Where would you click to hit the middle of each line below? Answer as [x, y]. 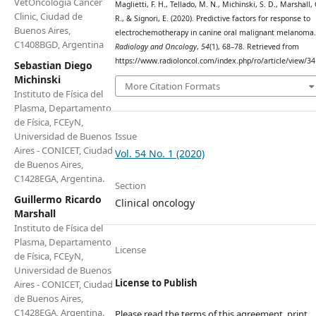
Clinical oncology [154, 202]
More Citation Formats [172, 86]
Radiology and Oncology [156, 47]
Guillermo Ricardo [57, 199]
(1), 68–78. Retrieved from [254, 47]
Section [130, 185]
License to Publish [156, 282]
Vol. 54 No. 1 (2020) [159, 153]
